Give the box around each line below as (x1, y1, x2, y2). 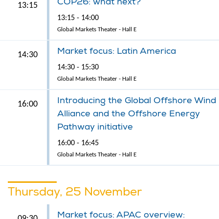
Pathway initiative (57, 121, 133, 132)
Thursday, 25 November (8, 184, 142, 199)
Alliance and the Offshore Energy (57, 108, 200, 119)
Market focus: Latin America (57, 45, 176, 57)
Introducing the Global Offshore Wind (57, 94, 216, 106)
